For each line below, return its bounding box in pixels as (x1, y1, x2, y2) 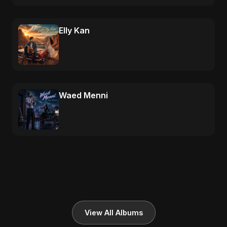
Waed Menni (59, 90, 108, 100)
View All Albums (84, 208, 143, 217)
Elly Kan (59, 25, 90, 35)
